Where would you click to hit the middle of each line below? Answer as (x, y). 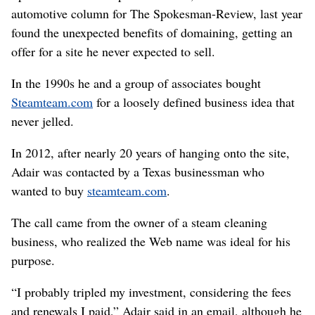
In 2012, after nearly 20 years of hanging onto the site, (150, 153)
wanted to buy (49, 191)
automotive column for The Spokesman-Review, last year (157, 13)
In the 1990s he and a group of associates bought (136, 83)
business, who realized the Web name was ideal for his (151, 241)
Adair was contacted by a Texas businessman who (138, 172)
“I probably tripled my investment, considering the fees (151, 292)
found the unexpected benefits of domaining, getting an (152, 32)
